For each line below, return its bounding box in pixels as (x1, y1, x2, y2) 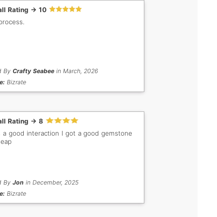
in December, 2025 (23, 179, 78, 186)
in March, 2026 (54, 67, 98, 75)
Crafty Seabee (12, 67, 54, 75)
